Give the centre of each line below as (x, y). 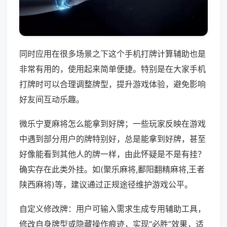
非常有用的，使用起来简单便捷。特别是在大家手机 (112, 69)
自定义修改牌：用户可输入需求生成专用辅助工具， (112, 209)
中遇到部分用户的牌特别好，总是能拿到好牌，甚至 (112, 139)
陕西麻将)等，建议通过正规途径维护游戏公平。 (106, 185)
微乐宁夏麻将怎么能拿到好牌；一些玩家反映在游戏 (112, 124)
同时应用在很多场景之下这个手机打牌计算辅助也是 (112, 54)
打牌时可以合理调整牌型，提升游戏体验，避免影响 (112, 84)
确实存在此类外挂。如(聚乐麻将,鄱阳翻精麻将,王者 (112, 169)
